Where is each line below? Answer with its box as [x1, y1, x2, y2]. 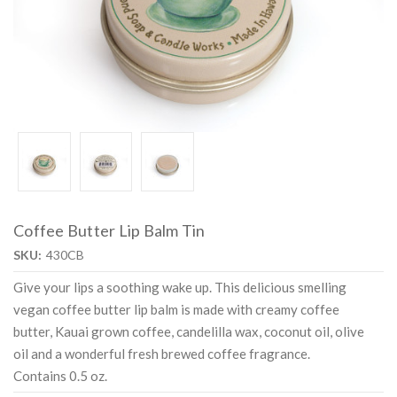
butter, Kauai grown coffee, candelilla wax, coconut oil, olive [13, 323, 364, 340]
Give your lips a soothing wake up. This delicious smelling [13, 279, 346, 296]
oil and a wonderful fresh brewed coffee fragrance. [13, 346, 310, 362]
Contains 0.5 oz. [13, 368, 107, 385]
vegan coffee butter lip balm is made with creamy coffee [13, 301, 339, 318]
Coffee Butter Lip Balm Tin [13, 221, 206, 241]
